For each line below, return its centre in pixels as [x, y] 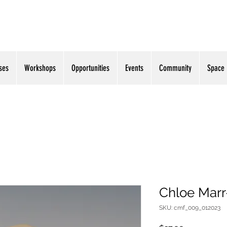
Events [134, 68]
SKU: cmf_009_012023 [190, 208]
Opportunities [90, 68]
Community [175, 68]
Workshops [40, 68]
